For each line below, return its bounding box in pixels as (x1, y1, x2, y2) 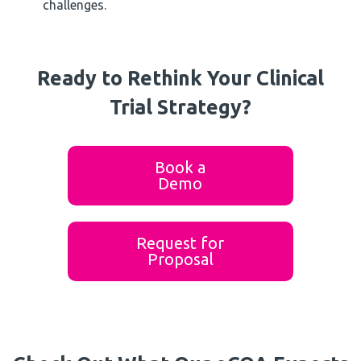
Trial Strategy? (110, 96, 251, 119)
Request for (136, 234, 225, 253)
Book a (155, 158, 206, 177)
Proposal (147, 250, 214, 269)
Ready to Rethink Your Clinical (37, 67, 324, 90)
